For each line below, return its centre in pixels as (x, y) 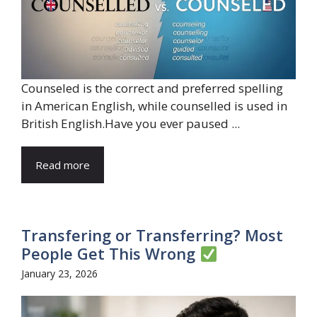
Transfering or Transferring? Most (152, 235)
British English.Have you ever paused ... (131, 124)
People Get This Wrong (110, 254)
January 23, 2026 (59, 274)
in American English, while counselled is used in (154, 106)
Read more (63, 165)
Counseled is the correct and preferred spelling (152, 88)
